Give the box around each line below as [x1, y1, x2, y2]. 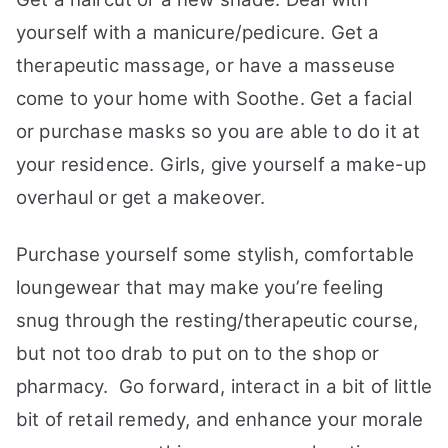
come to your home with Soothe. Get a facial [16, 87, 412, 110]
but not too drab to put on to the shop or [16, 342, 380, 365]
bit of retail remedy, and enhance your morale [16, 408, 424, 431]
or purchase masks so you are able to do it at [16, 120, 421, 143]
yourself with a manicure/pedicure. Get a [16, 21, 380, 44]
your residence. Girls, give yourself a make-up [16, 153, 427, 176]
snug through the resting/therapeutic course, [16, 309, 419, 332]
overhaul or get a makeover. [16, 186, 266, 209]
